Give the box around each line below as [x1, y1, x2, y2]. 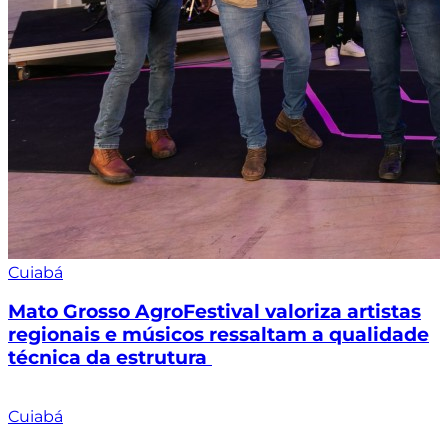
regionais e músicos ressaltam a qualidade [8, 323, 429, 347]
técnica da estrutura [8, 346, 212, 370]
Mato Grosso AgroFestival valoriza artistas [8, 300, 421, 324]
